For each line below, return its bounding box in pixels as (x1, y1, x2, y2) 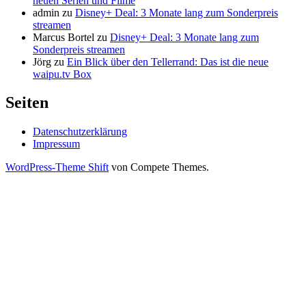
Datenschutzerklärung (33, 126, 127, 138)
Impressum (33, 138, 80, 150)
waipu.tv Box (33, 68, 92, 80)
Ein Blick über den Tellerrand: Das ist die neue (67, 55, 268, 68)
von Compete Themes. (109, 161, 209, 173)
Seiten (5, 94, 48, 112)
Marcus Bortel (33, 31, 94, 43)
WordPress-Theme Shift (5, 161, 109, 173)
